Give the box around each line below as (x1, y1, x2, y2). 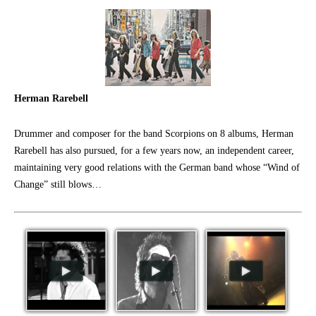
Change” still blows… (14, 178, 102, 190)
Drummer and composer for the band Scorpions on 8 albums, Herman (14, 128, 293, 139)
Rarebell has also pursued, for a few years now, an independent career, (14, 145, 294, 156)
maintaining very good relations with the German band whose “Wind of (14, 162, 300, 173)
